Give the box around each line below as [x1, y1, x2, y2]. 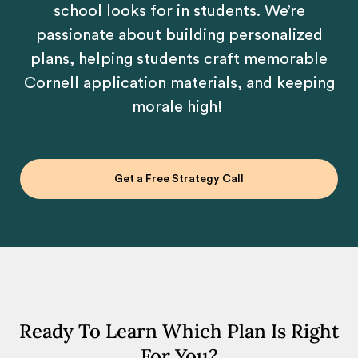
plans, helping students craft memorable [30, 51, 328, 67]
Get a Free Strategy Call [114, 173, 244, 185]
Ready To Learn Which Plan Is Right [18, 319, 340, 344]
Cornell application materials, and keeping [23, 75, 335, 91]
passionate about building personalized [35, 27, 323, 43]
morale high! [131, 99, 227, 115]
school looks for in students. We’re [53, 3, 305, 19]
